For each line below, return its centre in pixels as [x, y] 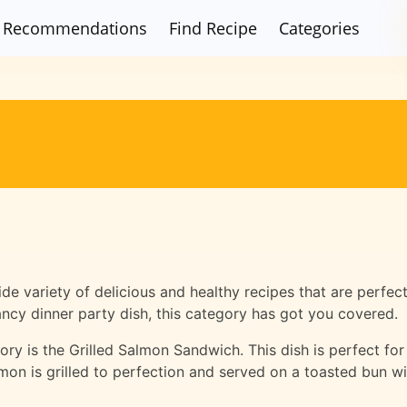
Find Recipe [213, 28]
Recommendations [75, 28]
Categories [320, 28]
